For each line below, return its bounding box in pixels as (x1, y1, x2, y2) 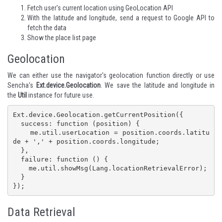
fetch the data (27, 24, 66, 32)
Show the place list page (27, 34, 96, 42)
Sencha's (7, 81, 36, 90)
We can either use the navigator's (7, 71, 109, 80)
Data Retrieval (7, 205, 75, 220)
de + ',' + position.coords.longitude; (12, 137, 160, 145)
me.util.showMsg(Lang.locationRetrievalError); (12, 164, 29, 172)
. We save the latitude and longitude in (100, 81, 215, 90)
